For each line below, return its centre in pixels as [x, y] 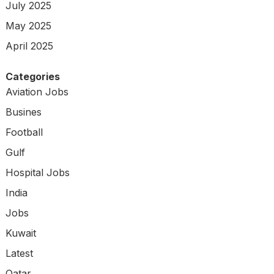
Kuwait [20, 233]
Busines [23, 112]
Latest [19, 254]
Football [24, 132]
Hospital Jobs [37, 173]
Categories [32, 77]
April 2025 [29, 46]
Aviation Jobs [37, 92]
